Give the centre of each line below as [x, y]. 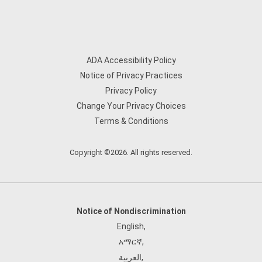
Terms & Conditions [131, 121]
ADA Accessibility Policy [131, 60]
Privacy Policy [131, 91]
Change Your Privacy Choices [131, 106]
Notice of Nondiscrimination [131, 211]
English [130, 226]
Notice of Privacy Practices [131, 75]
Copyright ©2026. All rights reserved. [131, 152]
